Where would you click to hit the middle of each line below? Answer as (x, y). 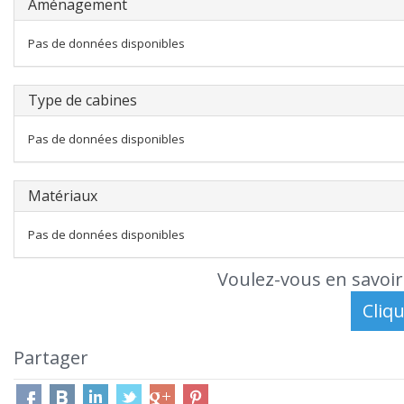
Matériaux (63, 196)
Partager (51, 358)
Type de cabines (83, 100)
